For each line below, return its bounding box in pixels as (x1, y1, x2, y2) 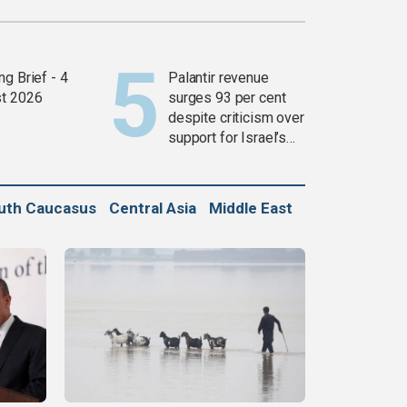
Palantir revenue (168, 69, 269, 87)
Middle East (209, 199, 293, 218)
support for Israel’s (168, 129, 287, 147)
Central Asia (109, 199, 196, 218)
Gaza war (168, 149, 225, 167)
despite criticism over (168, 109, 304, 127)
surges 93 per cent (168, 89, 286, 107)
